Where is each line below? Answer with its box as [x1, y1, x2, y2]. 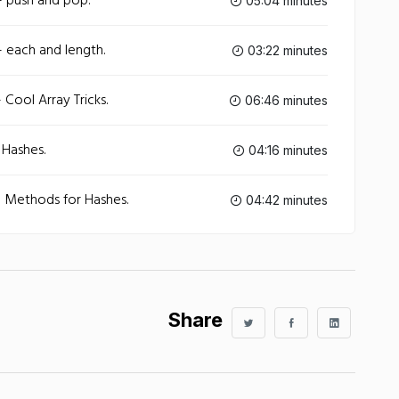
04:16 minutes [245, 142, 328, 158]
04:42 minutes [242, 192, 328, 208]
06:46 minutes [241, 93, 328, 108]
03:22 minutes [244, 43, 328, 58]
